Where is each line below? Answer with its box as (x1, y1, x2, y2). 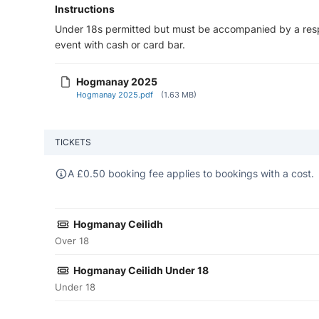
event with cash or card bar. (55, 38, 185, 51)
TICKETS (55, 136, 91, 147)
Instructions (55, 2, 115, 15)
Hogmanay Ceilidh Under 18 (71, 263, 209, 276)
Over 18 (55, 234, 89, 246)
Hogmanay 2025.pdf (76, 89, 153, 100)
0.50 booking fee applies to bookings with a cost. (83, 167, 314, 179)
